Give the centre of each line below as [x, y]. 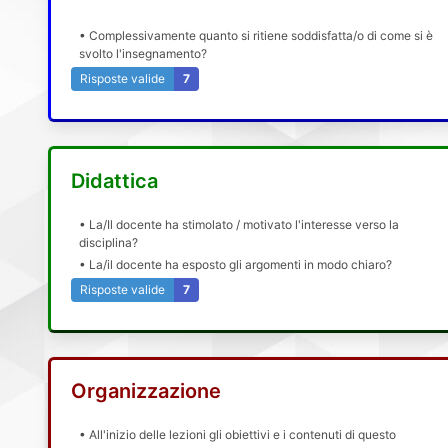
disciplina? [109, 242]
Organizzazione [146, 390]
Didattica [115, 180]
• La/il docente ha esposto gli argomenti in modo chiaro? [236, 264]
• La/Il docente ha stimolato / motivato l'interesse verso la [239, 224]
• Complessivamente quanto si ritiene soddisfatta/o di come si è [256, 36]
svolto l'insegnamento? [143, 54]
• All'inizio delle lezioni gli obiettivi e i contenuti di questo [238, 434]
